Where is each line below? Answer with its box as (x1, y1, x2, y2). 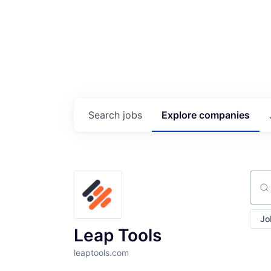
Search (88, 109, 123, 121)
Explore (162, 109, 199, 121)
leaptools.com (74, 247, 129, 258)
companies (199, 109, 250, 121)
